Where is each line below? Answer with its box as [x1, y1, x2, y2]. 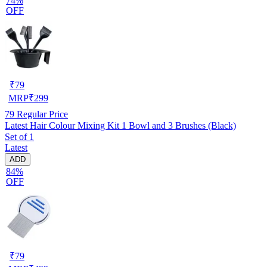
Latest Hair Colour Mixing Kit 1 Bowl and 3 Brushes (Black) [5, 120, 236, 131]
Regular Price [14, 108, 68, 119]
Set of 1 [5, 131, 34, 142]
